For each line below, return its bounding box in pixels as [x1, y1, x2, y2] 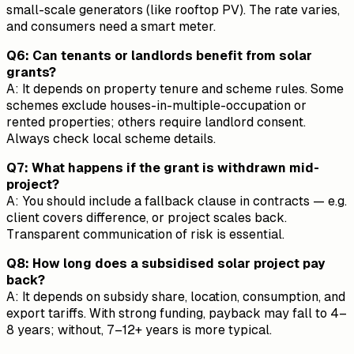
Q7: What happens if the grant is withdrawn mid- [6, 160, 319, 176]
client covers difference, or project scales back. [6, 210, 287, 226]
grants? [6, 65, 56, 81]
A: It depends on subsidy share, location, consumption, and [6, 289, 345, 305]
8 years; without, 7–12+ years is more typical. [6, 322, 272, 338]
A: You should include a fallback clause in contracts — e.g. [6, 194, 347, 209]
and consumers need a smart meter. [6, 19, 216, 35]
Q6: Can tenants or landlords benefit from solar [6, 48, 312, 64]
